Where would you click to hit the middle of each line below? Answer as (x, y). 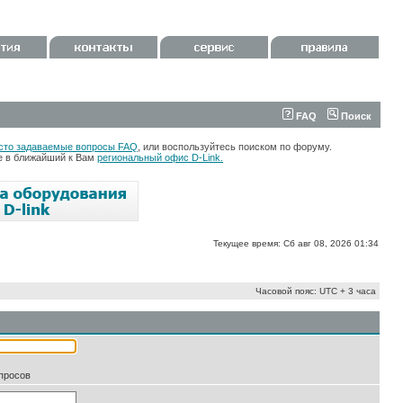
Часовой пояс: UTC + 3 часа (316, 291)
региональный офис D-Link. (160, 157)
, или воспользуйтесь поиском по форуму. (235, 147)
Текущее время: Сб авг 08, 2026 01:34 (296, 243)
